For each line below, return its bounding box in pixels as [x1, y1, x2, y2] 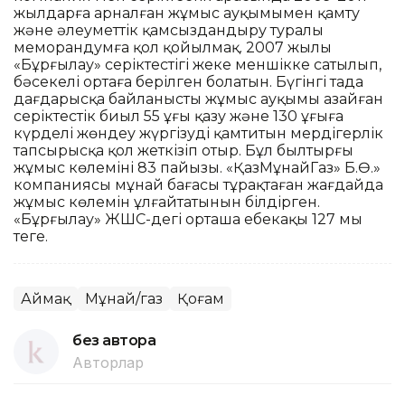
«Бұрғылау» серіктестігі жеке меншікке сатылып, [14, 55, 381, 73]
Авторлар [72, 353, 144, 372]
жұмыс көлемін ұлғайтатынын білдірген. [14, 193, 320, 211]
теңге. [14, 227, 48, 245]
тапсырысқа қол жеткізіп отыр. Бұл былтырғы [14, 141, 353, 159]
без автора [72, 331, 156, 349]
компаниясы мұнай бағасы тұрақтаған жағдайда [14, 175, 383, 193]
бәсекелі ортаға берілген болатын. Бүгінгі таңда [14, 72, 363, 90]
